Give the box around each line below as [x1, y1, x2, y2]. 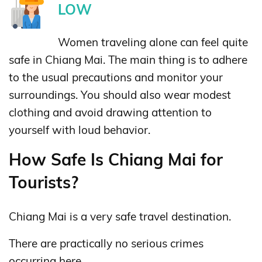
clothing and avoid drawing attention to [9, 105, 212, 120]
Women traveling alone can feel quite [58, 35, 248, 50]
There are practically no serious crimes [9, 236, 204, 251]
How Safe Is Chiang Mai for [9, 149, 223, 170]
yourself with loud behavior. [9, 123, 150, 137]
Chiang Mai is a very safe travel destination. [9, 209, 231, 224]
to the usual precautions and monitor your [9, 70, 223, 85]
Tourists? [9, 172, 78, 193]
